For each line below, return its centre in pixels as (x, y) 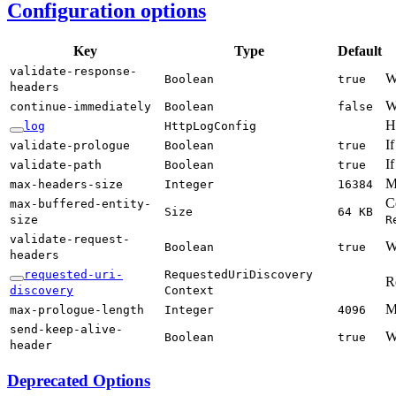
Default (360, 50)
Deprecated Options (79, 381)
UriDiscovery (270, 274)
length (123, 309)
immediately (112, 106)
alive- (102, 329)
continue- (42, 106)
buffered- (70, 203)
